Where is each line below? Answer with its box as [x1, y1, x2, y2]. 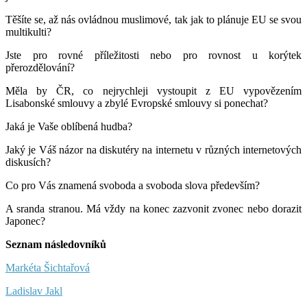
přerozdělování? [5, 61, 75, 73]
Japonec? [5, 214, 45, 227]
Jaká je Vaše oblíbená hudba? [5, 120, 132, 132]
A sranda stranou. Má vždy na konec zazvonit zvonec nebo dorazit [5, 202, 302, 214]
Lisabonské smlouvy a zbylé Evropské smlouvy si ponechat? [5, 97, 268, 109]
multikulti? [5, 25, 51, 38]
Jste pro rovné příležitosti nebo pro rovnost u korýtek [5, 49, 302, 61]
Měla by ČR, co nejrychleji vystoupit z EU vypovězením [5, 84, 302, 97]
